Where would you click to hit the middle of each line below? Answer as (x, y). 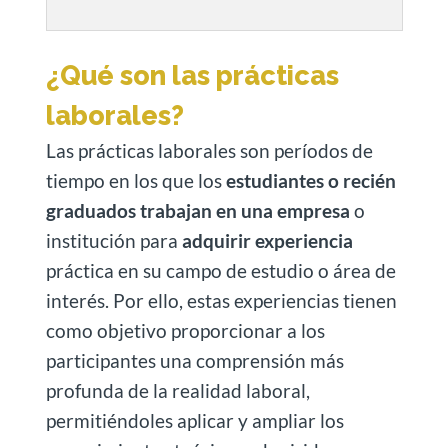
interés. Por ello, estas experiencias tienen (221, 301)
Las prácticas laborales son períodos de (209, 151)
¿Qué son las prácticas (192, 76)
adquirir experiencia (265, 241)
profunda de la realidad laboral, (177, 391)
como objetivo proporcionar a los (185, 331)
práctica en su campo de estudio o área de (220, 271)
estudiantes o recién (308, 181)
